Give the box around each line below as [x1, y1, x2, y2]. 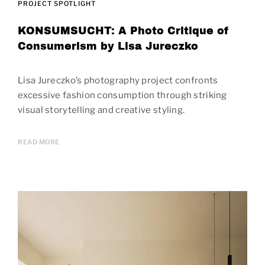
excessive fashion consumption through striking [18, 89, 227, 101]
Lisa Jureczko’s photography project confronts [18, 75, 218, 86]
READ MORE [18, 137, 60, 146]
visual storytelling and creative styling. [18, 104, 185, 115]
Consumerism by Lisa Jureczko [18, 40, 198, 52]
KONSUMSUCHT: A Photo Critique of [18, 25, 229, 37]
